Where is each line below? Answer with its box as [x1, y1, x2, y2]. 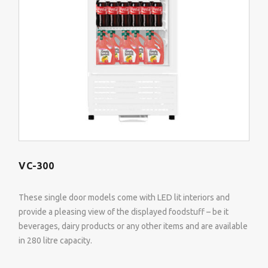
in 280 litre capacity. [19, 236, 92, 246]
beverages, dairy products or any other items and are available [19, 221, 248, 232]
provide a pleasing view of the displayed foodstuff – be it [19, 207, 229, 217]
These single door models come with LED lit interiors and [19, 193, 230, 203]
